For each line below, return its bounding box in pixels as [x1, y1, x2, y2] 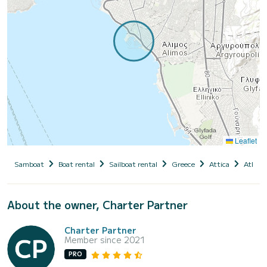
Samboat [14, 158, 44, 169]
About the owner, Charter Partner [7, 196, 188, 212]
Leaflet [233, 135, 257, 145]
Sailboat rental [109, 158, 157, 169]
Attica [209, 158, 229, 169]
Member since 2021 [64, 233, 145, 246]
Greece [172, 158, 195, 169]
